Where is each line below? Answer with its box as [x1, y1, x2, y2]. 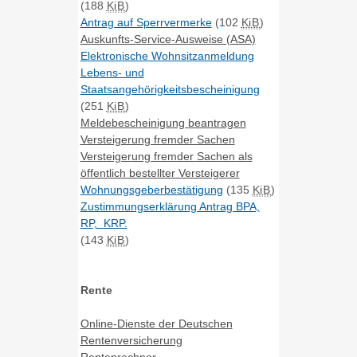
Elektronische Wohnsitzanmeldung [80, 49, 254, 62]
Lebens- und [80, 65, 144, 79]
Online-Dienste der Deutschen [80, 316, 233, 330]
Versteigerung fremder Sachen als [80, 149, 253, 163]
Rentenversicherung [80, 333, 182, 347]
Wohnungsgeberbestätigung [80, 182, 223, 196]
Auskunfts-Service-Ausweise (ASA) [80, 32, 256, 45]
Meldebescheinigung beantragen [80, 116, 246, 129]
